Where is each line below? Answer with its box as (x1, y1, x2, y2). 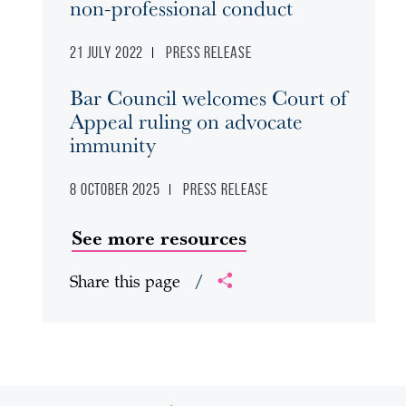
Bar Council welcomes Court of (70, 82, 347, 112)
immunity (70, 129, 156, 159)
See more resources (72, 223, 246, 252)
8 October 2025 (70, 180, 161, 198)
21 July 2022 (70, 43, 144, 62)
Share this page (70, 275, 185, 292)
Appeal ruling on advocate (70, 105, 303, 136)
